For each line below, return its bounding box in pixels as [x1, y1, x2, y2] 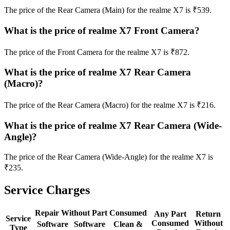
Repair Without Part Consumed [34, 208, 147, 218]
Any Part [154, 209, 186, 219]
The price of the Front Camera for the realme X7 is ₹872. [4, 47, 189, 56]
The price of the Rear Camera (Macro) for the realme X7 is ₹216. [4, 101, 216, 110]
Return [196, 209, 221, 219]
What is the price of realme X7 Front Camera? [4, 25, 200, 36]
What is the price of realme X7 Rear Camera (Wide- [4, 120, 222, 131]
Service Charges [4, 183, 90, 197]
